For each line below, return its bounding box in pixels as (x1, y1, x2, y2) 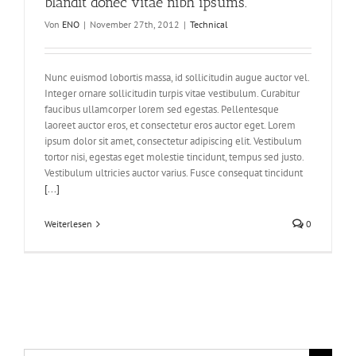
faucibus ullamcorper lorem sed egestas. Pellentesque (44, 103, 279, 117)
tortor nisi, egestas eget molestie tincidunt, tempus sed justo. (44, 150, 304, 164)
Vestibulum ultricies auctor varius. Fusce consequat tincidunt (44, 166, 303, 180)
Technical (190, 18, 228, 31)
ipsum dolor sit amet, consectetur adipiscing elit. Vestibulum (44, 134, 302, 149)
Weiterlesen (44, 218, 92, 230)
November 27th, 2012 (90, 18, 180, 31)
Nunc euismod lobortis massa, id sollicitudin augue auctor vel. (44, 71, 309, 85)
